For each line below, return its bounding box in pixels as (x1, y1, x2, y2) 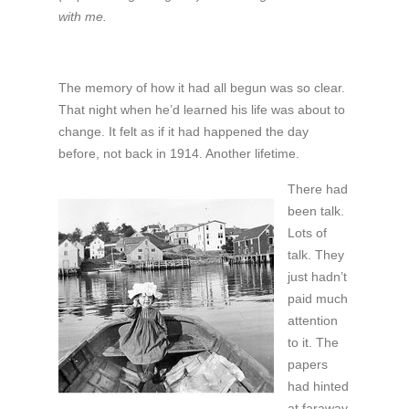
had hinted (287, 379, 349, 394)
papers (287, 357, 328, 372)
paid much (287, 291, 348, 307)
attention (287, 313, 338, 329)
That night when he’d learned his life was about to (58, 102, 345, 118)
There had (287, 182, 348, 197)
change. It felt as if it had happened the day (58, 124, 309, 140)
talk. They (287, 247, 344, 263)
